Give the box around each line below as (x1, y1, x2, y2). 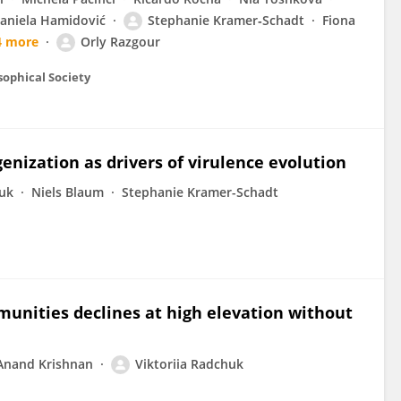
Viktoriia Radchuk (135, 355, 243, 372)
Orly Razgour (81, 33, 160, 50)
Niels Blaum (31, 183, 104, 200)
